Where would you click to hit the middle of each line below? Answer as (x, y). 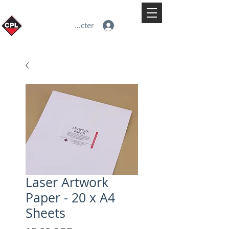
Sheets (45, 213)
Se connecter (72, 25)
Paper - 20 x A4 (70, 197)
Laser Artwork (67, 182)
